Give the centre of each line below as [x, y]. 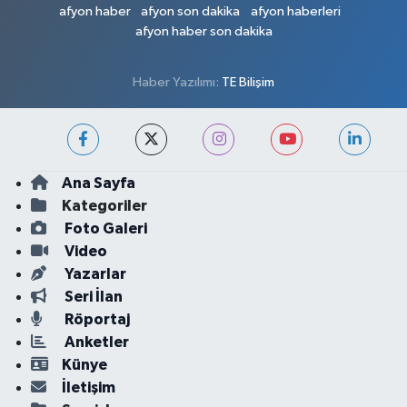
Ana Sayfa [98, 184]
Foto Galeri [104, 229]
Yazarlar [94, 274]
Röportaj [95, 320]
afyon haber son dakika [203, 32]
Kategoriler [104, 206]
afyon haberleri [295, 12]
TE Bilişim [248, 83]
